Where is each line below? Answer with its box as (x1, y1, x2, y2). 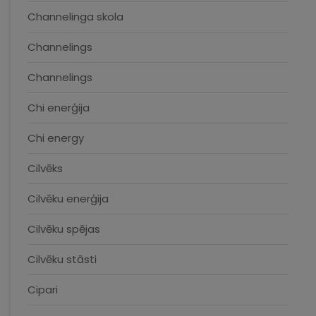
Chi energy (28, 130, 84, 145)
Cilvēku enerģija (28, 191, 109, 206)
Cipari (28, 282, 58, 297)
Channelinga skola (28, 9, 123, 24)
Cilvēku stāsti (28, 252, 97, 267)
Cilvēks (28, 161, 63, 176)
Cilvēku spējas (28, 221, 100, 236)
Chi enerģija (28, 100, 90, 115)
